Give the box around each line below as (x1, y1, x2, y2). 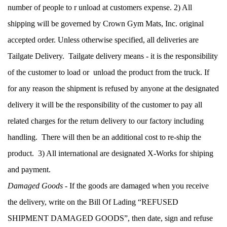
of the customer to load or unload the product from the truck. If (8, 67, 209, 77)
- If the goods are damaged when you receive (63, 181, 209, 190)
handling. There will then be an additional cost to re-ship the (8, 132, 201, 141)
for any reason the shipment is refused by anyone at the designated (8, 84, 219, 93)
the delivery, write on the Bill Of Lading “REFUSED (8, 197, 178, 206)
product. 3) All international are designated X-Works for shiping (8, 148, 213, 158)
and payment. (8, 165, 51, 174)
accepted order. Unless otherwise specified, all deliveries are (8, 35, 199, 44)
